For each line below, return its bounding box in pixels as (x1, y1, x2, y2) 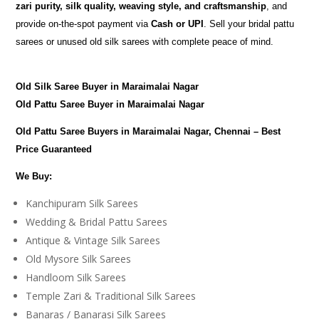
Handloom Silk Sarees (26, 271, 127, 284)
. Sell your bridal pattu (204, 19, 295, 29)
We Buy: (16, 171, 53, 182)
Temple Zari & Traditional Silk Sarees (26, 289, 197, 303)
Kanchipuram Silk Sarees (26, 197, 139, 210)
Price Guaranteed (16, 144, 93, 155)
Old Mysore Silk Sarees (26, 252, 132, 266)
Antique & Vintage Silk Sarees (26, 234, 161, 247)
